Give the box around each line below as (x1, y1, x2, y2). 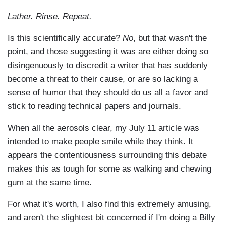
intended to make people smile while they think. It (8, 137, 193, 147)
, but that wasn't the (133, 33, 207, 43)
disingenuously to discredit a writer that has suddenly (8, 61, 208, 71)
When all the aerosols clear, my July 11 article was (8, 123, 199, 133)
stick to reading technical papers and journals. (8, 101, 181, 111)
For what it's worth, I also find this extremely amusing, (8, 199, 211, 209)
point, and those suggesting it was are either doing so (8, 47, 208, 57)
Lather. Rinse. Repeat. (8, 12, 92, 22)
